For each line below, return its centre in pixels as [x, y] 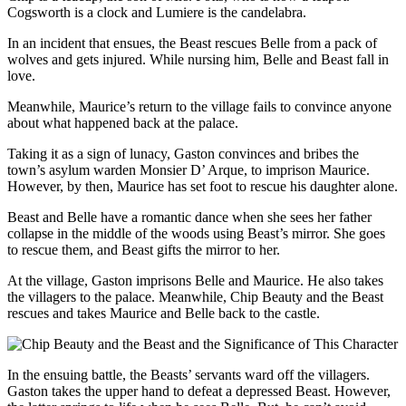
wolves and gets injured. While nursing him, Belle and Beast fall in [198, 60]
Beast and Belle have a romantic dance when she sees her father [189, 217]
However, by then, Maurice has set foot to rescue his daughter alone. [203, 187]
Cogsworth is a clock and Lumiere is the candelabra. [157, 13]
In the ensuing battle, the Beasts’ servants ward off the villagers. [188, 375]
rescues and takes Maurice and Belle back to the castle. [164, 314]
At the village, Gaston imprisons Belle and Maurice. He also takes [195, 281]
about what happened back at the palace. [123, 123]
